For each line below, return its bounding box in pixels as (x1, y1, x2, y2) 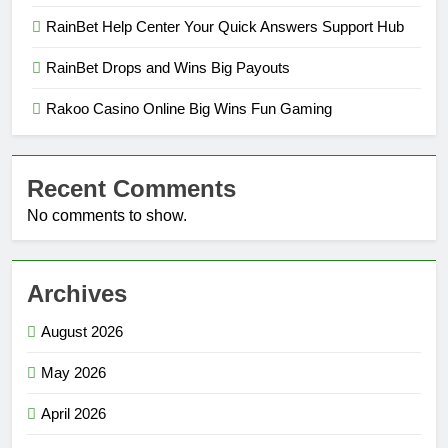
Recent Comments (27, 175, 236, 203)
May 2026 (41, 364, 106, 382)
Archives (27, 280, 127, 308)
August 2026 (41, 323, 123, 341)
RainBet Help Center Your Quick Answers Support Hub (46, 18, 404, 36)
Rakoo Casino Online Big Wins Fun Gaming (46, 100, 332, 118)
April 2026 (41, 405, 106, 423)
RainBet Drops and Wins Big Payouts (46, 59, 290, 77)
